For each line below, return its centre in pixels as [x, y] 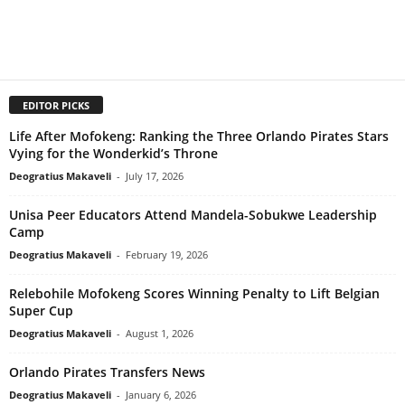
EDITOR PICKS [56, 105]
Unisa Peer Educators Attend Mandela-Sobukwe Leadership [193, 214]
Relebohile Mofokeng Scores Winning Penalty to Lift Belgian [194, 293]
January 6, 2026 [161, 394]
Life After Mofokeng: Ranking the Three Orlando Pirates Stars [199, 136]
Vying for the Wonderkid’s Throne [113, 153]
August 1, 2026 [160, 333]
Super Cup [41, 310]
